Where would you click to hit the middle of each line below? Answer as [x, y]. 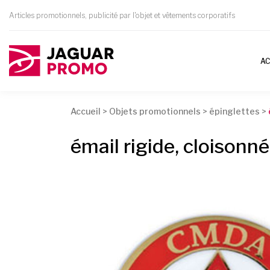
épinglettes [234, 111]
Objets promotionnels [155, 111]
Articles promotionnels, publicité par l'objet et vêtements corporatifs [122, 15]
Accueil [86, 111]
